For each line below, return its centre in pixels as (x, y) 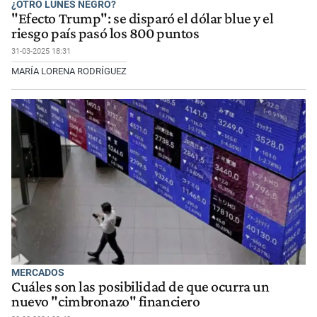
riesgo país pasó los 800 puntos (105, 34)
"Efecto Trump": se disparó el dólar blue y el (143, 19)
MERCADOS (38, 272)
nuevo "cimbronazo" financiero (106, 301)
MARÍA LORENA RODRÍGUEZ (69, 71)
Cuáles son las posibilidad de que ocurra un (140, 286)
